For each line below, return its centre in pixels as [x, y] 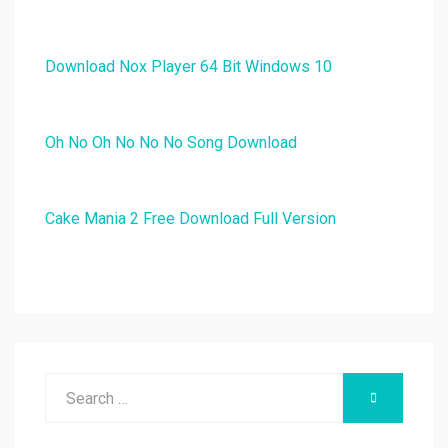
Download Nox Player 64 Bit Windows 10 [188, 67]
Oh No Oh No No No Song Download [171, 143]
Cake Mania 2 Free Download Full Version [190, 219]
